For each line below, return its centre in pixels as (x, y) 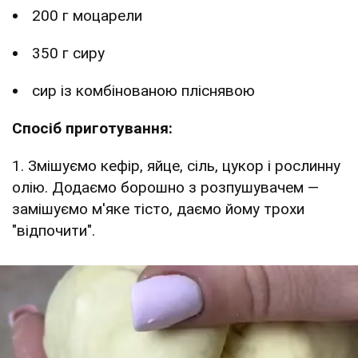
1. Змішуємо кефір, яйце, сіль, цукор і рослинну (176, 165)
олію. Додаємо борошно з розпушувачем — (165, 187)
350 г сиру (68, 53)
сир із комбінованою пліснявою (143, 90)
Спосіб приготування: (92, 128)
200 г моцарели (87, 15)
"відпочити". (54, 230)
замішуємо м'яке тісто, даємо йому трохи (158, 209)
